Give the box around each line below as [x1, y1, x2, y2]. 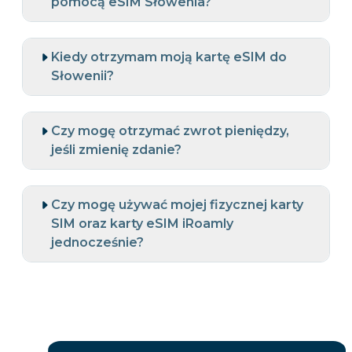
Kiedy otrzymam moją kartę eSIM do [51, 49, 287, 65]
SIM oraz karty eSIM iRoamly [51, 216, 233, 232]
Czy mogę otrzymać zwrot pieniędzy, [51, 123, 289, 139]
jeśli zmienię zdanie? [51, 142, 181, 158]
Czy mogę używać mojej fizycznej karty [51, 197, 303, 213]
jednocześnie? [51, 235, 144, 251]
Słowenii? [51, 68, 114, 84]
